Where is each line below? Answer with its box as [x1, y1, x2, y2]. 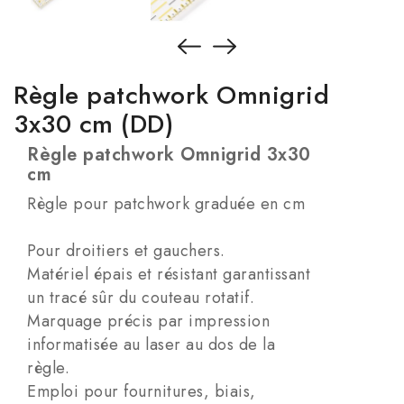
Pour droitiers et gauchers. [27, 239, 225, 262]
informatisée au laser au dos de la [27, 333, 275, 356]
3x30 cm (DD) [14, 106, 173, 142]
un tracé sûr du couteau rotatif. [27, 286, 254, 309]
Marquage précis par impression [27, 309, 270, 333]
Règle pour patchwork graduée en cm [27, 192, 305, 216]
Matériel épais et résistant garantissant [27, 262, 310, 286]
